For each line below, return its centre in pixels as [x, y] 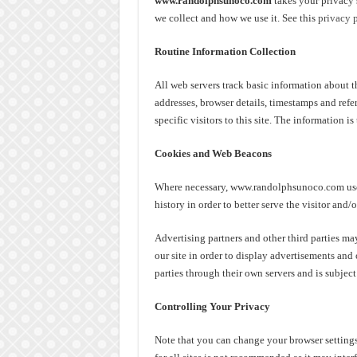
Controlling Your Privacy [212, 306]
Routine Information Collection [225, 51]
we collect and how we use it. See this [236, 18]
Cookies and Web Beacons [213, 153]
